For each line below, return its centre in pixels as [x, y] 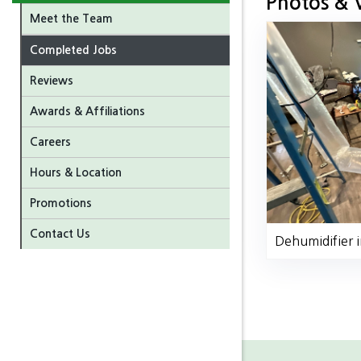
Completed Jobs [73, 50]
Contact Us [60, 233]
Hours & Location [76, 172]
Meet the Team [71, 18]
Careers [50, 141]
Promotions [61, 203]
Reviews [52, 80]
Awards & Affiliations [87, 111]
